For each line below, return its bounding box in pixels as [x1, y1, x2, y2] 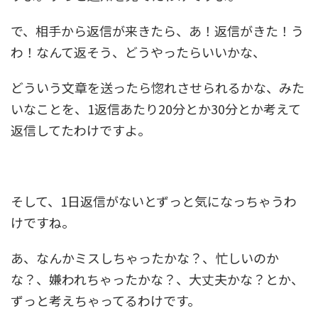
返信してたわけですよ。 [11, 121, 150, 140]
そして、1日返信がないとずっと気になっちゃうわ [11, 192, 297, 211]
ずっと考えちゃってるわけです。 [11, 291, 200, 310]
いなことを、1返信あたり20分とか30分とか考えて [11, 99, 301, 119]
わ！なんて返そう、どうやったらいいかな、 [11, 43, 265, 62]
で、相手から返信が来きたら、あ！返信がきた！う [11, 21, 304, 40]
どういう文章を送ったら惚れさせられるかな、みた [11, 78, 305, 97]
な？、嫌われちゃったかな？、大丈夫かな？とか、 [11, 270, 304, 289]
